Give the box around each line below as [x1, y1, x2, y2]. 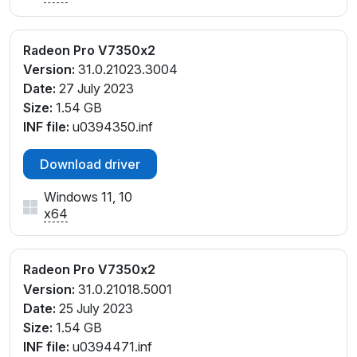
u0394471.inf [69, 339, 152, 355]
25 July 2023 [56, 300, 133, 317]
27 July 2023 [56, 80, 134, 97]
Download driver [40, 156, 140, 173]
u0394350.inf [69, 119, 153, 135]
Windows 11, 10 [44, 189, 132, 206]
